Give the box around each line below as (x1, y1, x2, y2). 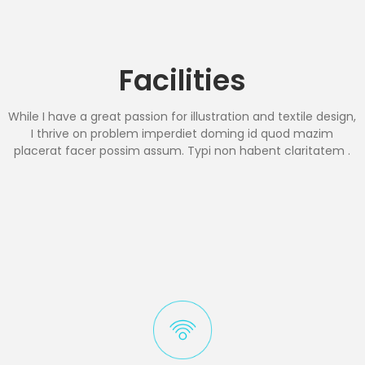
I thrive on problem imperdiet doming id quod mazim (31, 125, 334, 143)
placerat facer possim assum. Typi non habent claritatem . (14, 143, 351, 160)
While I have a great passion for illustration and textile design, (8, 108, 357, 125)
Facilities (118, 60, 246, 101)
